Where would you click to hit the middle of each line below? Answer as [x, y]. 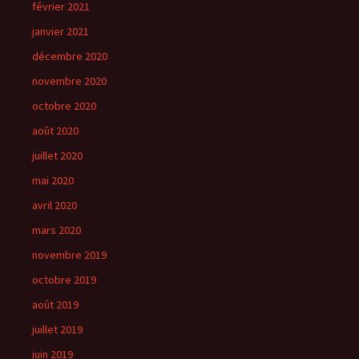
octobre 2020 [64, 106]
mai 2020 [53, 180]
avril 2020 [54, 205]
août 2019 [55, 305]
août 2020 [55, 131]
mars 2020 [56, 230]
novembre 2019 [69, 255]
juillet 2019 [57, 329]
